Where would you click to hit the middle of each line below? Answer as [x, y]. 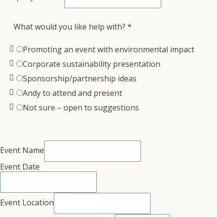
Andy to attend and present [72, 93]
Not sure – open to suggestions [81, 108]
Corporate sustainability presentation [92, 64]
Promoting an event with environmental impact [108, 49]
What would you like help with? [70, 27]
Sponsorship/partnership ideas [80, 78]
